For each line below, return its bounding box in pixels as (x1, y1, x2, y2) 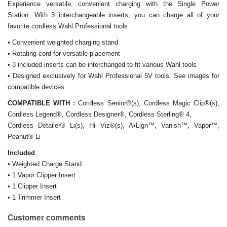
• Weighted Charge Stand (8, 160, 82, 168)
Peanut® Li (8, 132, 43, 140)
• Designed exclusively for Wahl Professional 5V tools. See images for (8, 71, 219, 80)
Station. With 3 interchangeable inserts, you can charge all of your (8, 11, 219, 19)
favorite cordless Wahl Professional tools (8, 22, 128, 30)
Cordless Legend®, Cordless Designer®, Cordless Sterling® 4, (8, 110, 192, 118)
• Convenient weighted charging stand (8, 38, 118, 46)
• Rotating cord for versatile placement (8, 49, 120, 57)
